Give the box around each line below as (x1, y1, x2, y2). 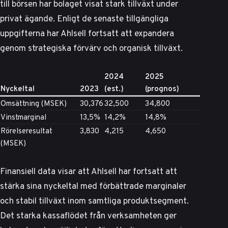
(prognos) (145, 83, 179, 95)
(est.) (104, 83, 124, 95)
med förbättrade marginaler (78, 179, 186, 193)
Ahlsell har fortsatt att (91, 164, 177, 178)
